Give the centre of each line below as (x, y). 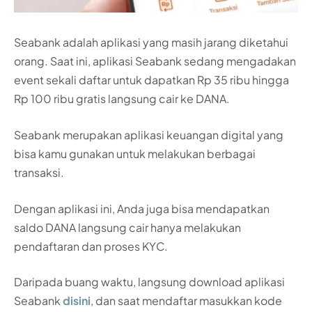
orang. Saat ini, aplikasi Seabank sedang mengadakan (155, 61)
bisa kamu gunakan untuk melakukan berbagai (135, 153)
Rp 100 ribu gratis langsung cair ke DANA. (122, 99)
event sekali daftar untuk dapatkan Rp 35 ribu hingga (151, 80)
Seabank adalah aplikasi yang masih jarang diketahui (151, 42)
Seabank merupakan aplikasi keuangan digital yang (149, 134)
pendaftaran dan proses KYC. (91, 246)
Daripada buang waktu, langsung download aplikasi (149, 282)
